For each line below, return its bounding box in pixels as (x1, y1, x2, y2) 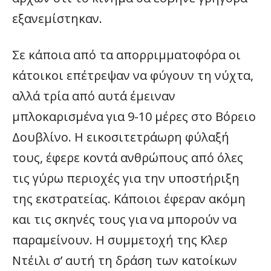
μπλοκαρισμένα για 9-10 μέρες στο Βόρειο (12, 108, 256, 125)
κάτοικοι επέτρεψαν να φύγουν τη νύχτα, (12, 67, 253, 83)
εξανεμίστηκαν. (12, 10, 102, 27)
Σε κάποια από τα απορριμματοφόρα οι (12, 47, 241, 63)
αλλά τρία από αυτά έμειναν (12, 88, 175, 104)
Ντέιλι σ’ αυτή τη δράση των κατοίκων (12, 252, 237, 269)
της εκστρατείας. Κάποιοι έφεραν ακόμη (12, 191, 246, 207)
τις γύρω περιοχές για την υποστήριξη (12, 170, 240, 186)
